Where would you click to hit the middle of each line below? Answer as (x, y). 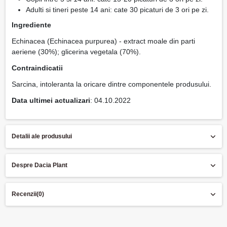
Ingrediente (31, 25)
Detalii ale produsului (42, 137)
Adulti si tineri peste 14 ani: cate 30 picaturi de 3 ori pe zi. (117, 10)
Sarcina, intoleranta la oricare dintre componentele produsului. (111, 84)
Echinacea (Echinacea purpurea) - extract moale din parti (103, 41)
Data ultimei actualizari (51, 101)
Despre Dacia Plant (39, 165)
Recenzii (24, 194)
